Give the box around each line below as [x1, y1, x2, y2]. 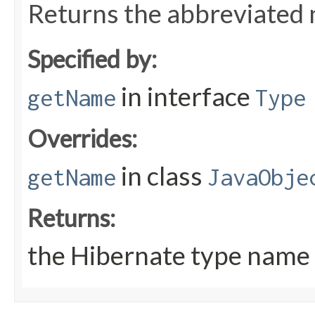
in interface [116, 81, 255, 112]
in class [116, 160, 207, 192]
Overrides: [27, 124, 137, 153]
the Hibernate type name [27, 240, 310, 271]
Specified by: [27, 44, 157, 74]
